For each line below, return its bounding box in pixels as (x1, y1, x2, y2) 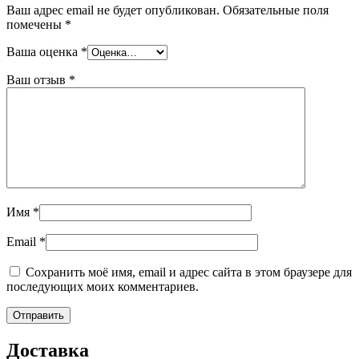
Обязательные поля (223, 3, 329, 18)
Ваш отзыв (6, 73, 69, 87)
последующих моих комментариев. (6, 280, 199, 294)
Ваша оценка (6, 45, 81, 59)
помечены (6, 18, 65, 32)
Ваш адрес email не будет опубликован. (6, 3, 220, 18)
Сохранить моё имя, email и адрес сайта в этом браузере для (26, 265, 352, 280)
